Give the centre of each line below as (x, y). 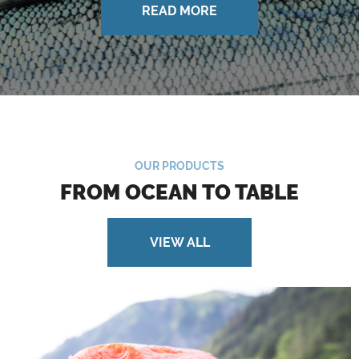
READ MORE (179, 11)
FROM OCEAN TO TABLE (179, 192)
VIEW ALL (179, 242)
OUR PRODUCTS (179, 166)
